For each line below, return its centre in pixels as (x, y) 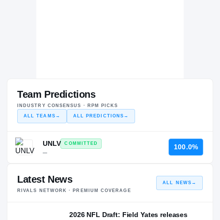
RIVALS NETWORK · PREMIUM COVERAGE (74, 190)
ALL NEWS (177, 182)
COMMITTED (81, 143)
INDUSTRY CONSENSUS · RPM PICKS (68, 105)
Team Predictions (56, 94)
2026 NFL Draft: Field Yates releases (128, 214)
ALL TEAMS (40, 116)
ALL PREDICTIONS (98, 116)
